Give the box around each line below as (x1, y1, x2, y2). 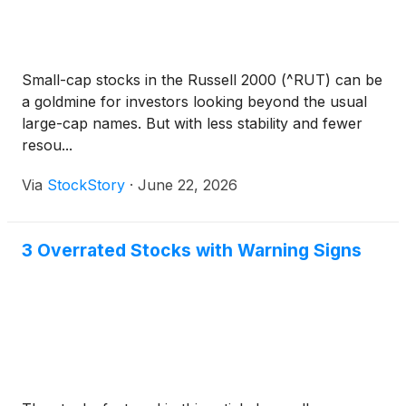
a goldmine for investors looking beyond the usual (22, 92, 367, 111)
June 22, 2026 (138, 176, 237, 195)
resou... (22, 136, 72, 155)
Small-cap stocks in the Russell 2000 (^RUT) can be (22, 71, 382, 90)
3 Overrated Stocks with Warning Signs (22, 239, 362, 262)
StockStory (47, 176, 125, 195)
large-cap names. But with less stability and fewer (22, 114, 362, 133)
